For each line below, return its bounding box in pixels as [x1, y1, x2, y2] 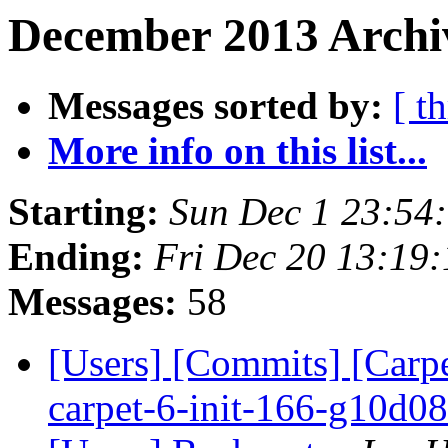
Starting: [8, 190, 159, 234]
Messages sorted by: [48, 84, 383, 128]
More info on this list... [48, 129, 427, 173]
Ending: [8, 235, 144, 279]
